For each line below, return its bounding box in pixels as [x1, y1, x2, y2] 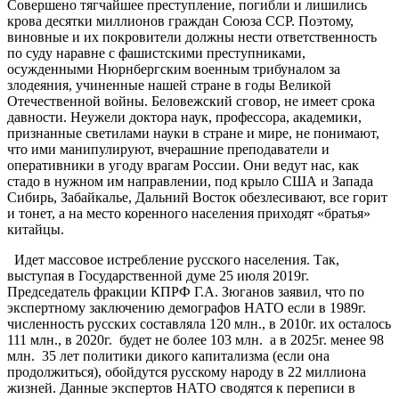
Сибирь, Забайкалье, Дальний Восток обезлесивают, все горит [7, 189, 387, 205]
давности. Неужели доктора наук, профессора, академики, [7, 109, 362, 125]
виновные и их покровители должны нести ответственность [7, 28, 377, 45]
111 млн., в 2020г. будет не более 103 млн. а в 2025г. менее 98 [7, 331, 384, 347]
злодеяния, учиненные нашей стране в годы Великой [7, 77, 331, 93]
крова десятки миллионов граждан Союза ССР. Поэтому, [7, 12, 354, 28]
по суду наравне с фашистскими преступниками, [7, 45, 305, 61]
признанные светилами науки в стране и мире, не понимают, [7, 125, 379, 141]
